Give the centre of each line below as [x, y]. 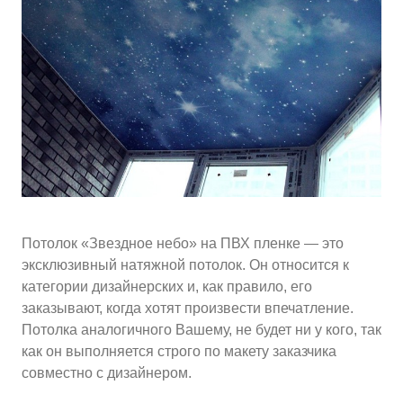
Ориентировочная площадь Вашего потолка [201, 85]
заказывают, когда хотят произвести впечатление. [188, 308]
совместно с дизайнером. [107, 373]
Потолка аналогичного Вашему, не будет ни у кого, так [201, 330]
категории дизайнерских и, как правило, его [167, 287]
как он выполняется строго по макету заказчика [179, 351]
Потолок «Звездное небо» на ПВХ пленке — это [183, 243]
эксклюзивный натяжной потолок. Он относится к [185, 265]
